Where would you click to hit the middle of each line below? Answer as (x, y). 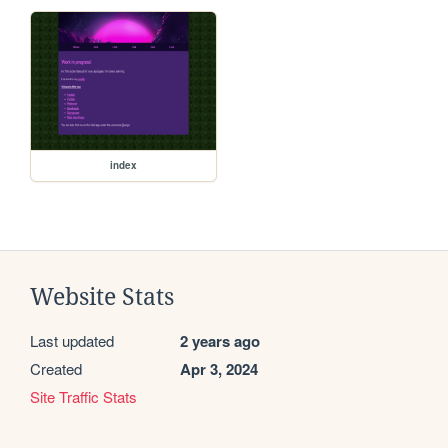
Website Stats (102, 297)
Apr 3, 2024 (219, 369)
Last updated (72, 341)
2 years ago (220, 341)
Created (56, 369)
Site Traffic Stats (83, 397)
